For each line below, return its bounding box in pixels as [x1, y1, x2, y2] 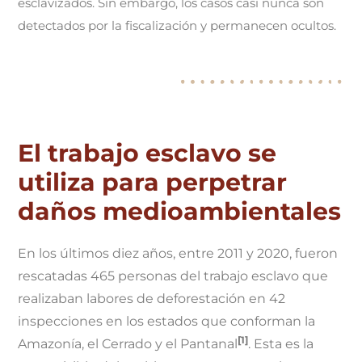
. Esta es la [248, 335, 314, 351]
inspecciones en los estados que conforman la [18, 313, 316, 329]
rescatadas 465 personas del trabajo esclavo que [18, 267, 329, 284]
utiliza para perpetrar [18, 166, 288, 197]
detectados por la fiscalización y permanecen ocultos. [18, 17, 337, 33]
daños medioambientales [18, 196, 342, 226]
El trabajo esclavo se [18, 137, 277, 168]
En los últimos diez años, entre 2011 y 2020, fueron [18, 245, 339, 261]
